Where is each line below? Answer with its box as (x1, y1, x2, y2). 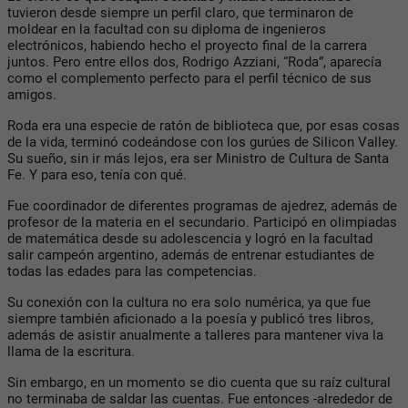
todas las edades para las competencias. (7, 262, 257, 280)
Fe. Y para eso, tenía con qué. (7, 166, 190, 183)
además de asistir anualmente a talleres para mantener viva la (7, 326, 383, 343)
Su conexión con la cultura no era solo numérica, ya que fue (7, 293, 371, 311)
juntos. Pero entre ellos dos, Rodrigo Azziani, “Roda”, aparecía (7, 53, 382, 70)
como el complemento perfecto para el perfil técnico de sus (7, 69, 372, 87)
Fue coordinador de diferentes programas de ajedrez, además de (7, 197, 397, 214)
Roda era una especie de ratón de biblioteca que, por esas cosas (7, 117, 400, 134)
